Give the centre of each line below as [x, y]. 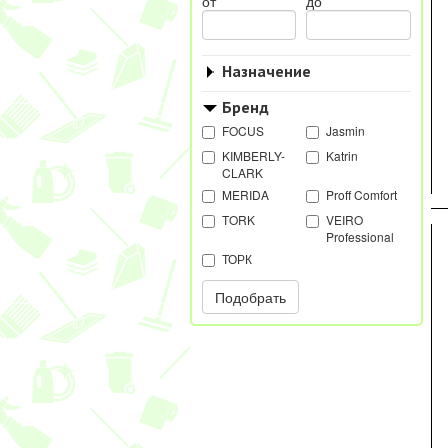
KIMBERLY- [253, 155]
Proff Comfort [361, 194]
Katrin [342, 155]
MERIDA [245, 194]
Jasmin [345, 130]
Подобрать [250, 297]
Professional [360, 236]
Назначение [266, 71]
